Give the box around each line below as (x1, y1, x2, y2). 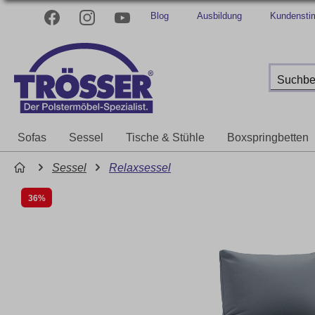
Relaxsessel (109, 162, 171, 174)
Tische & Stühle (126, 131, 205, 143)
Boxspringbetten (227, 131, 309, 143)
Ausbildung (197, 11, 242, 21)
